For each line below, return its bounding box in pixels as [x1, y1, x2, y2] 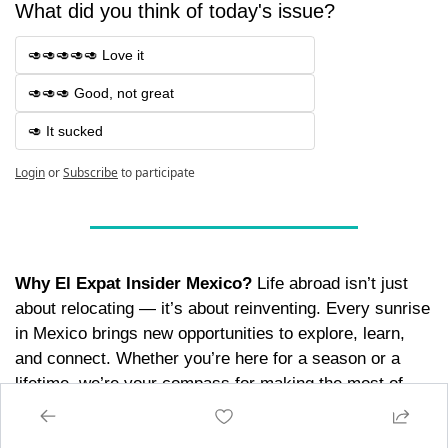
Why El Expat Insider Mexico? [15, 274, 252, 294]
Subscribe [63, 164, 118, 182]
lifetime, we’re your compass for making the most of [15, 374, 403, 394]
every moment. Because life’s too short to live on [15, 399, 381, 419]
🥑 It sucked [28, 123, 103, 140]
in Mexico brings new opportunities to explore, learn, [15, 324, 405, 344]
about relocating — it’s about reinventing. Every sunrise [15, 299, 430, 319]
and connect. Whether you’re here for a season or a [15, 349, 400, 369]
